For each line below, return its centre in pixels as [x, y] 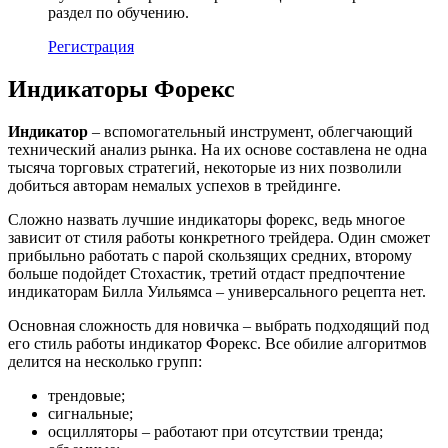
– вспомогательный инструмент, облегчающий [250, 132]
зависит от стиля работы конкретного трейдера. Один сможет [219, 238]
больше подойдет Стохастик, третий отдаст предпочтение [206, 274]
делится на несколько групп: [105, 362]
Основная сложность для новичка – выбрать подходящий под [218, 326]
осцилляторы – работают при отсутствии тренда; [215, 432]
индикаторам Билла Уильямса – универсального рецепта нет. [217, 292]
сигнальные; [90, 414]
